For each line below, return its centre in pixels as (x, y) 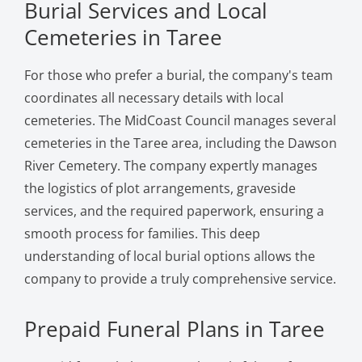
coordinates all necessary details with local (154, 97)
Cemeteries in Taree (123, 37)
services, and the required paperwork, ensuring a (174, 210)
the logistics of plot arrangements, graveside (160, 188)
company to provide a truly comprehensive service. (180, 278)
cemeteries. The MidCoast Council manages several (180, 120)
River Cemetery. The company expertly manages (170, 165)
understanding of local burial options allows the (169, 256)
